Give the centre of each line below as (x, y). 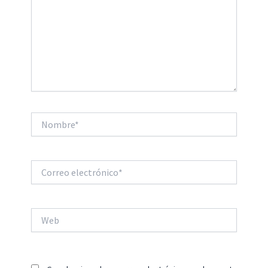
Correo (43, 165)
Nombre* (46, 118)
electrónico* (53, 177)
